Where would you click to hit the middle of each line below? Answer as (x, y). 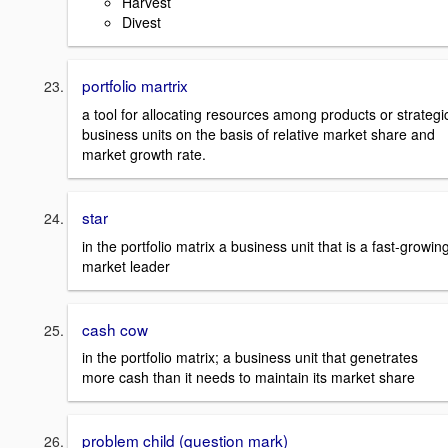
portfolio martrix (135, 85)
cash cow (115, 328)
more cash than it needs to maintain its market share (248, 377)
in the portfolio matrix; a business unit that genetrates (250, 357)
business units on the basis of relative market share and (258, 133)
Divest (141, 22)
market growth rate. (144, 153)
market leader (126, 265)
